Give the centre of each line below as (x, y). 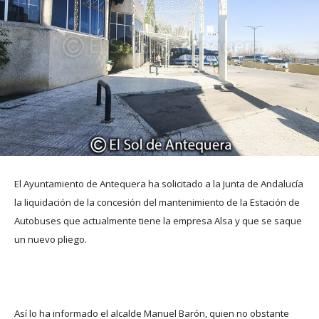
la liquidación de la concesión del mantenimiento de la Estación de (157, 202)
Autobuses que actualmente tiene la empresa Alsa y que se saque (158, 220)
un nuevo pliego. (51, 239)
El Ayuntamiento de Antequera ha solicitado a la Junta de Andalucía (159, 183)
